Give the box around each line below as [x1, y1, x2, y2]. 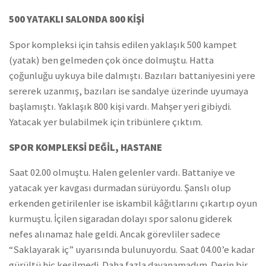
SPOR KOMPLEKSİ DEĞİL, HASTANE [9, 141, 162, 154]
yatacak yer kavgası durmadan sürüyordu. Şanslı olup [9, 182, 231, 195]
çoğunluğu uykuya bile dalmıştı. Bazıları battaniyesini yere [9, 69, 255, 82]
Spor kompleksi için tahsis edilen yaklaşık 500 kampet [9, 38, 237, 51]
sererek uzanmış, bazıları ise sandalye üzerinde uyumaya [9, 84, 248, 97]
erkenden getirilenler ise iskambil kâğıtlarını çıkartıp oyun [9, 197, 257, 210]
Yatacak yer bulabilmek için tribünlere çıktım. [9, 115, 202, 128]
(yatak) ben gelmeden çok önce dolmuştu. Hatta [9, 53, 214, 66]
